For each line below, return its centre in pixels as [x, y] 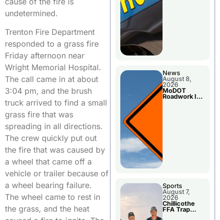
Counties [176, 109]
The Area [177, 103]
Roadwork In [181, 97]
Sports [172, 186]
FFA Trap [176, 210]
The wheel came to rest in [53, 197]
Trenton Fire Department [50, 32]
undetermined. [31, 14]
